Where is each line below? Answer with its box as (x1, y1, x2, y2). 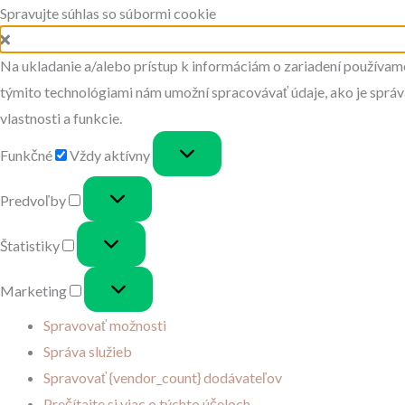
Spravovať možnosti (43, 316, 166, 334)
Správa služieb (43, 343, 132, 360)
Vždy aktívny (70, 146, 153, 164)
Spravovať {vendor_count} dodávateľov (43, 369, 282, 386)
